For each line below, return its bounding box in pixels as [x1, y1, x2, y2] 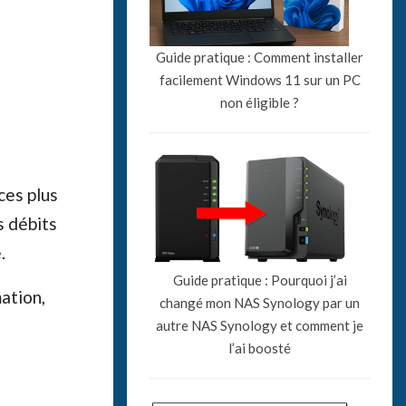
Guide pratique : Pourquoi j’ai [172, 271, 347, 288]
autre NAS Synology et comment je [156, 316, 364, 333]
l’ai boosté [228, 339, 292, 356]
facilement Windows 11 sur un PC [159, 71, 361, 88]
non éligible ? [220, 93, 300, 111]
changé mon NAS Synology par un [159, 294, 361, 311]
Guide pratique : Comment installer [156, 48, 364, 65]
